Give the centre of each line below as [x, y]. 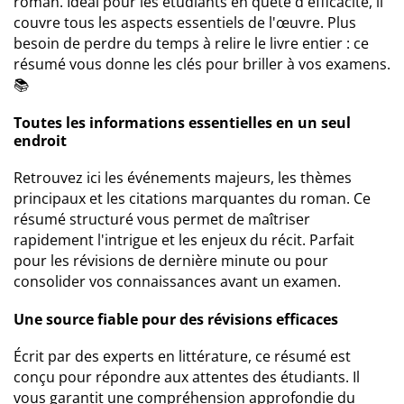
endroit [40, 141]
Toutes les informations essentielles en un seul [182, 123]
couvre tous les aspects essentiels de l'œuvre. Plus [185, 23]
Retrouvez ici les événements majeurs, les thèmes [183, 178]
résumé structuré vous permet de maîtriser [162, 219]
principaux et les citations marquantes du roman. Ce [192, 198]
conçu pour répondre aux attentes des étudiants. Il [187, 377]
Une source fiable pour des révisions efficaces [176, 319]
